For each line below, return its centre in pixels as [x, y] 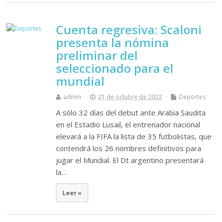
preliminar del [97, 55]
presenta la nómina [113, 42]
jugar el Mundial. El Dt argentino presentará [130, 160]
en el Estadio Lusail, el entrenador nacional [128, 124]
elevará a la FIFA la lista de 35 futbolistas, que [134, 136]
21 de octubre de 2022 [130, 97]
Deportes [193, 97]
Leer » [72, 193]
